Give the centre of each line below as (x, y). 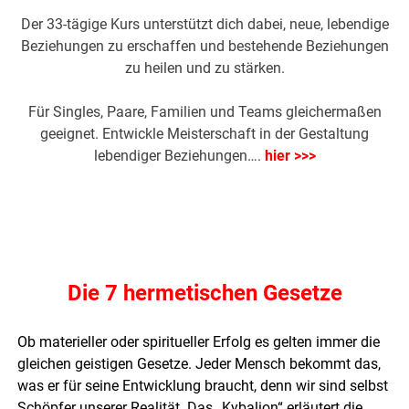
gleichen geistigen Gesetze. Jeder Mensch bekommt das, (199, 364)
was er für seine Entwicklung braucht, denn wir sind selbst (203, 386)
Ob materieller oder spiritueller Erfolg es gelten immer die (199, 342)
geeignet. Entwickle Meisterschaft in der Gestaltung (204, 134)
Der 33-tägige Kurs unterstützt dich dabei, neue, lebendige (204, 25)
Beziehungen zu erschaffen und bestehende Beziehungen (204, 47)
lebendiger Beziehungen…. (179, 156)
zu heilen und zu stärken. (204, 68)
